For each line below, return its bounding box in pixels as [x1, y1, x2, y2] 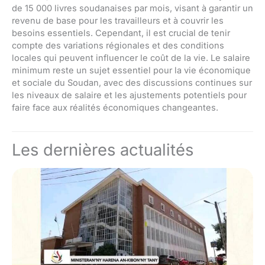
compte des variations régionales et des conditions [12, 40, 224, 51]
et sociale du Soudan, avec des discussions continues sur [12, 77, 252, 88]
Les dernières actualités [12, 140, 193, 160]
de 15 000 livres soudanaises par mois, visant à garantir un [12, 2, 253, 14]
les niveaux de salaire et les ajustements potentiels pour [12, 89, 247, 101]
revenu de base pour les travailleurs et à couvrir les [12, 15, 224, 26]
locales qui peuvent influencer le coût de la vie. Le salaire [12, 52, 250, 63]
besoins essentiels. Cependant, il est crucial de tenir [12, 27, 230, 38]
